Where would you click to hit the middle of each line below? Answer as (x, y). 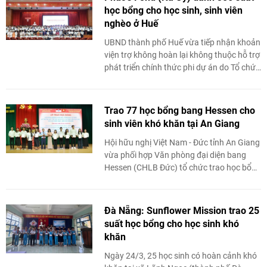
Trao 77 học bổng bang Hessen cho (180, 111)
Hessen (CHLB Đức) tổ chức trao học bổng (183, 167)
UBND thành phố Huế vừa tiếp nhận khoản (182, 42)
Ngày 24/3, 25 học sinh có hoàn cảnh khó (181, 256)
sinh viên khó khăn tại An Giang (172, 124)
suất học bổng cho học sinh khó (172, 224)
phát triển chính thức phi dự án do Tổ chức (182, 67)
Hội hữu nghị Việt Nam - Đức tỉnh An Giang (182, 142)
